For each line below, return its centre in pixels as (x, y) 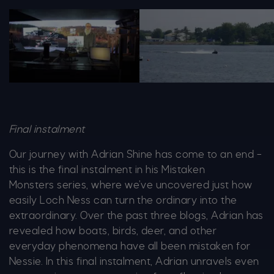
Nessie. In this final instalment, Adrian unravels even (134, 262)
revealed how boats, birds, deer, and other (113, 231)
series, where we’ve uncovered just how (153, 185)
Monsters (32, 185)
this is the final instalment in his (84, 170)
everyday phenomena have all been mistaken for (130, 246)
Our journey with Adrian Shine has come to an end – (136, 155)
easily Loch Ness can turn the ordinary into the (123, 201)
